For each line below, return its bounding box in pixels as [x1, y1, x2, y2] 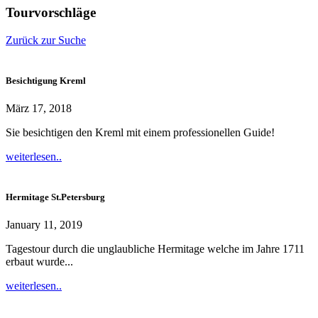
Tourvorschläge [6, 5, 96, 21]
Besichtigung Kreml [6, 75, 86, 86]
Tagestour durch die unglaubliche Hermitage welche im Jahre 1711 [6, 243, 305, 256]
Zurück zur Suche [6, 33, 86, 46]
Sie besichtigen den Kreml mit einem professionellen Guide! [6, 126, 275, 139]
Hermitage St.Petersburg [6, 192, 105, 203]
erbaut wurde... [6, 256, 73, 268]
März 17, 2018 [6, 102, 72, 115]
